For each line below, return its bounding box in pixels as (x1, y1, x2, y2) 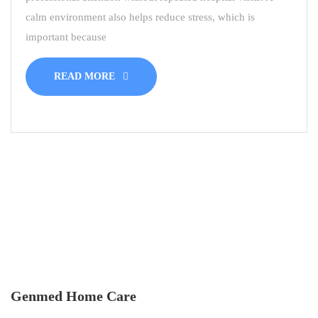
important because (26, 31, 106, 43)
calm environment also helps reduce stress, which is (26, 11, 255, 23)
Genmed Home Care (11, 288, 136, 305)
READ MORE (54, 71, 118, 82)
